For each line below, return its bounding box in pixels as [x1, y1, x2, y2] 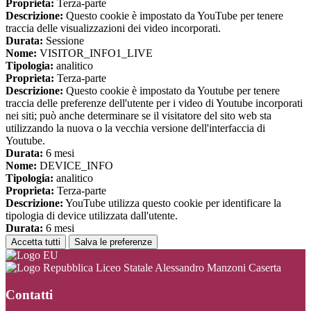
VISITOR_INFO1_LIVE [37, 47, 153, 60]
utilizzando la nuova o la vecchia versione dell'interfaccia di [6, 122, 265, 135]
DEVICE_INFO [37, 160, 113, 172]
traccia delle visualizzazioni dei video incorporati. [6, 22, 221, 35]
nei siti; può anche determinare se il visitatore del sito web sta [6, 110, 271, 122]
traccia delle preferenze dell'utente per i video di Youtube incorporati [6, 97, 303, 110]
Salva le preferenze [74, 237, 152, 248]
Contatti [6, 287, 53, 302]
